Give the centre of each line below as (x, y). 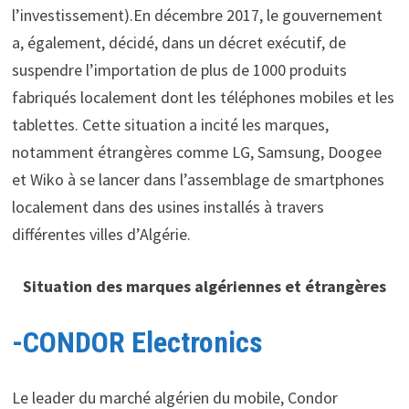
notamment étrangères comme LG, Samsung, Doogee (196, 152)
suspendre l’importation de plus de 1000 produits (179, 69)
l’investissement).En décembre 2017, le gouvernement (197, 15)
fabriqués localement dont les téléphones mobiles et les (203, 97)
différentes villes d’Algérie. (101, 234)
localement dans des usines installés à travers (168, 206)
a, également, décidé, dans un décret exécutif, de (178, 42)
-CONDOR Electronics (137, 342)
